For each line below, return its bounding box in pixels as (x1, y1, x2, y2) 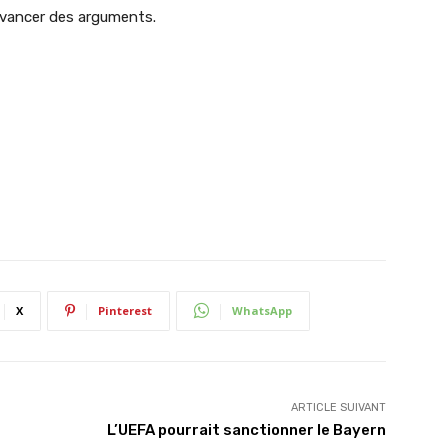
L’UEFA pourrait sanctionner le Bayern (106, 420, 386, 439)
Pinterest (98, 302, 152, 318)
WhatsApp (232, 302, 292, 318)
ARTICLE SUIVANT (290, 400, 386, 414)
